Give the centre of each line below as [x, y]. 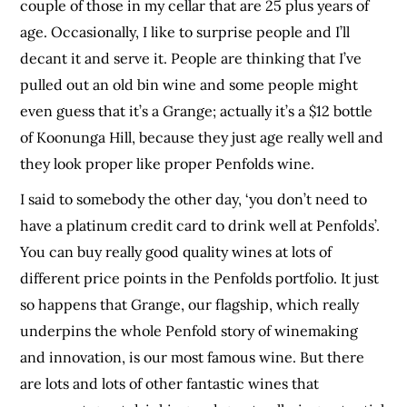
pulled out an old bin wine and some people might [189, 85]
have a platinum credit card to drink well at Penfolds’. [200, 226]
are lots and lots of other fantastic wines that [170, 384]
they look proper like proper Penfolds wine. [168, 164]
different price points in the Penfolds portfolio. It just [200, 278]
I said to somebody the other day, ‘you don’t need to [194, 199]
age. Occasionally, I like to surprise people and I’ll [185, 32]
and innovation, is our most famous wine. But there [193, 357]
